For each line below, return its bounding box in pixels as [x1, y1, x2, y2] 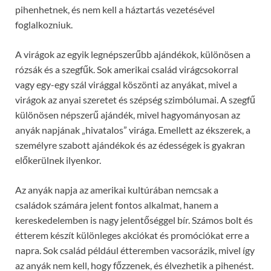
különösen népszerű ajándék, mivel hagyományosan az [15, 108, 240, 120]
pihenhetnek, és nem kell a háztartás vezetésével [15, 3, 215, 15]
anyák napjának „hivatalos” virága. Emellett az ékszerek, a [15, 123, 250, 135]
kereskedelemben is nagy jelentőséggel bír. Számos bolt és [15, 214, 253, 226]
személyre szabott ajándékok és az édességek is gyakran [15, 139, 245, 151]
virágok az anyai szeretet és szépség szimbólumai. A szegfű [15, 93, 255, 105]
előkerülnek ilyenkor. [15, 154, 101, 166]
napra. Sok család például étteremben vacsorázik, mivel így [15, 244, 255, 256]
